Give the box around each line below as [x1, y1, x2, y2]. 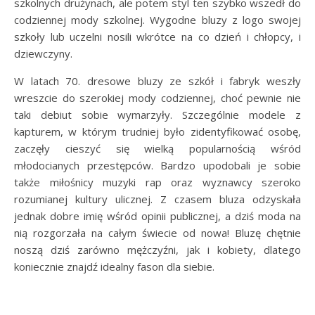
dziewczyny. [14, 46, 72, 61]
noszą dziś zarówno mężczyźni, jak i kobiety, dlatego [14, 243, 301, 257]
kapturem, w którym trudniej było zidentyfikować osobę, [14, 124, 301, 139]
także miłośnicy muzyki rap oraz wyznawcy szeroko [14, 175, 301, 190]
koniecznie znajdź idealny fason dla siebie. [14, 259, 214, 274]
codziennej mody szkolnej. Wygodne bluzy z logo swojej [14, 13, 301, 27]
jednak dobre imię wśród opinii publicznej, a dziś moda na [14, 209, 301, 224]
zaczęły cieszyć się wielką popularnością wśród [14, 141, 301, 156]
